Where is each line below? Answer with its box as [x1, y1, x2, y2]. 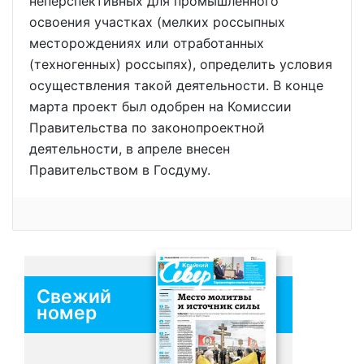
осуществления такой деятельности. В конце [29, 77, 323, 94]
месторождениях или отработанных [29, 35, 264, 52]
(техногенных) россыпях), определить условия [29, 56, 332, 73]
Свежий [37, 285, 111, 309]
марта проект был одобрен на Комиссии [29, 98, 292, 115]
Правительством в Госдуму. [29, 162, 210, 179]
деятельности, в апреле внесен [29, 141, 230, 158]
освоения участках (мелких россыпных [29, 14, 285, 31]
